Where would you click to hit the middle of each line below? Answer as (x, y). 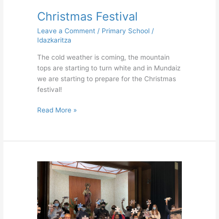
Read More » (57, 110)
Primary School (125, 31)
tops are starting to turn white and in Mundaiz (109, 68)
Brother (48, 166)
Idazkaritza (54, 40)
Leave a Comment (66, 31)
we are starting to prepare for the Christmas (106, 78)
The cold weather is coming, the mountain (103, 57)
